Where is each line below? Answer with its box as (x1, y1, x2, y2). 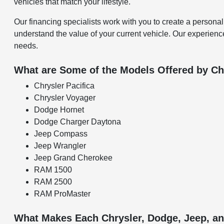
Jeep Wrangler (34, 141, 86, 150)
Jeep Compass (34, 129, 88, 138)
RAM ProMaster (34, 189, 91, 198)
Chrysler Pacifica (34, 81, 95, 90)
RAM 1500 (34, 165, 72, 174)
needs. (14, 41, 38, 50)
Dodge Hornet (34, 105, 84, 114)
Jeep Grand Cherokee (34, 153, 113, 162)
